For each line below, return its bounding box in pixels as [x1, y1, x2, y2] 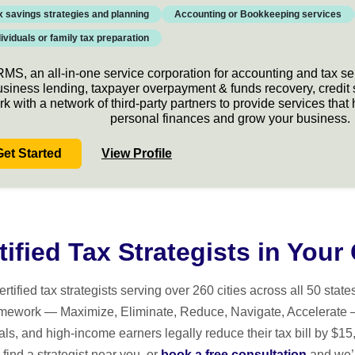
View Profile [101, 147, 172, 160]
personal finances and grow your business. [110, 112, 351, 125]
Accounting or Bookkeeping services [174, 9, 342, 20]
